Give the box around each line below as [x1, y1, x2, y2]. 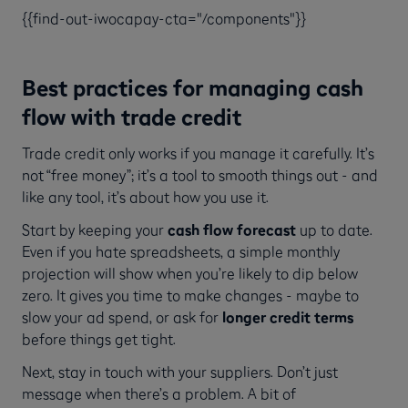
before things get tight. [22, 329, 176, 348]
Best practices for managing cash [22, 73, 363, 101]
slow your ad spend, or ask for [22, 307, 222, 326]
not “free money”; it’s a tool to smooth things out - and [22, 165, 378, 184]
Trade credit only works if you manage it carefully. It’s [22, 143, 374, 162]
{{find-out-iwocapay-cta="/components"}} [22, 8, 306, 27]
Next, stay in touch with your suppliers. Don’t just [22, 362, 338, 381]
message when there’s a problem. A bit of [22, 383, 296, 403]
